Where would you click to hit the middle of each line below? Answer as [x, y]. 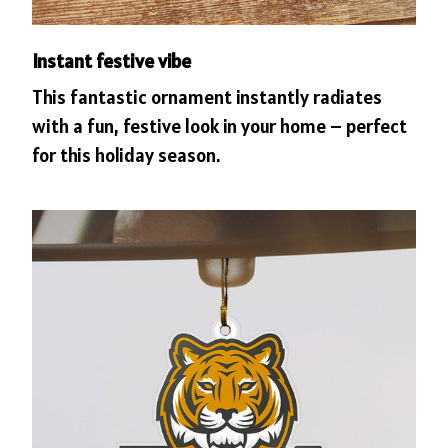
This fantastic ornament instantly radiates [207, 97]
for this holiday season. [126, 155]
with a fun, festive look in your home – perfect [219, 126]
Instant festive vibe [111, 60]
